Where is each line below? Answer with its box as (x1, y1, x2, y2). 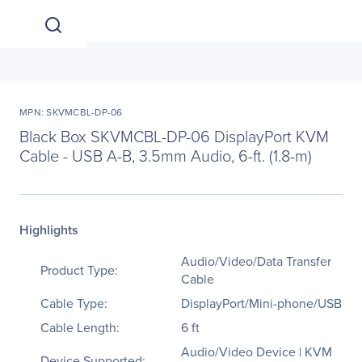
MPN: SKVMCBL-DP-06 (19, 105, 123, 119)
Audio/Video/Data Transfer (181, 252, 331, 270)
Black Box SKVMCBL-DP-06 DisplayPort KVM (19, 124, 329, 147)
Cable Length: (40, 318, 120, 336)
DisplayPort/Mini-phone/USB (181, 294, 342, 312)
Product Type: (40, 261, 118, 279)
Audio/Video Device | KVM (181, 343, 332, 360)
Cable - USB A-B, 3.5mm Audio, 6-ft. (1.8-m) (19, 144, 312, 166)
